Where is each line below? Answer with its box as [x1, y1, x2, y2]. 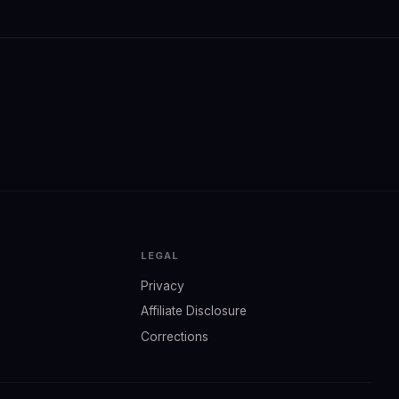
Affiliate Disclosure [140, 304, 247, 319]
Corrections [140, 330, 208, 345]
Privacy [140, 278, 184, 293]
